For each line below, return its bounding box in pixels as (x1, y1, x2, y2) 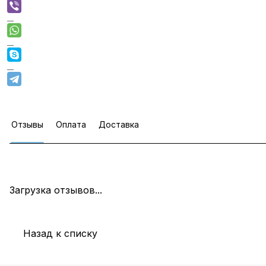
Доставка (99, 119, 139, 129)
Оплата (56, 119, 86, 129)
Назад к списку (23, 227, 97, 239)
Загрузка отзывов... (9, 183, 102, 196)
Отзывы (11, 119, 43, 129)
